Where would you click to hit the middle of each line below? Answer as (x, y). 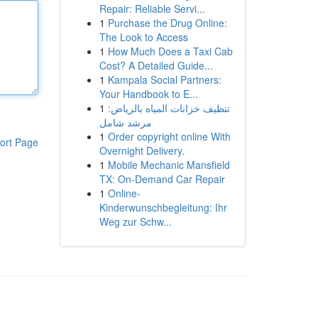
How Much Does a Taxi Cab (170, 51)
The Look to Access (143, 37)
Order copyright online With (169, 136)
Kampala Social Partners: (164, 79)
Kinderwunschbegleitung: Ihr (163, 207)
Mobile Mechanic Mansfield (169, 165)
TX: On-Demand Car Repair (162, 179)
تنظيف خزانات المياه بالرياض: (169, 108)
